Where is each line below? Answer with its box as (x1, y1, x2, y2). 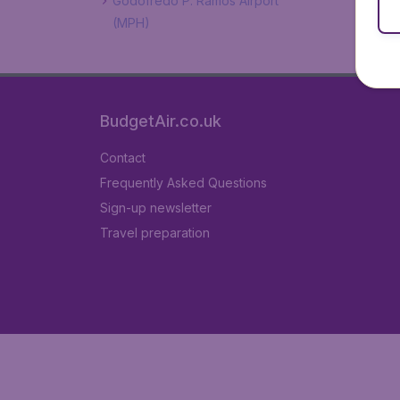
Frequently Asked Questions (100, 175, 267, 190)
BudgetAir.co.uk (100, 112, 221, 130)
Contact (100, 150, 146, 165)
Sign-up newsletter (100, 200, 212, 215)
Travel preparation (100, 225, 210, 240)
